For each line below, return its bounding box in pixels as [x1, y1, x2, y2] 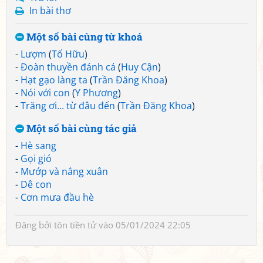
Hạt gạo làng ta [21, 73, 87, 86]
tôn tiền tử [54, 219, 96, 231]
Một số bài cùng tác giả [24, 122, 137, 135]
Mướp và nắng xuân [21, 165, 108, 178]
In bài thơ [29, 4, 71, 17]
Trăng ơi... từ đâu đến [21, 99, 115, 112]
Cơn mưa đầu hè [21, 191, 94, 204]
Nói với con [21, 86, 70, 99]
